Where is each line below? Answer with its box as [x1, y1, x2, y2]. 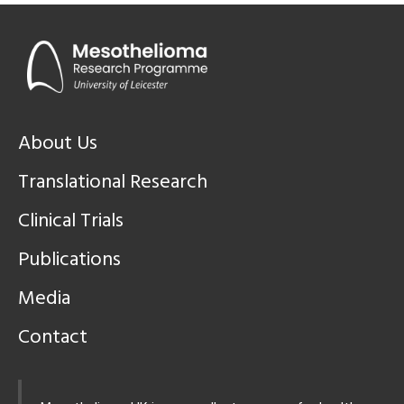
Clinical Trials [18, 206, 124, 238]
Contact [18, 322, 87, 354]
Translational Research [18, 167, 207, 199]
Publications [18, 244, 121, 277]
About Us [18, 128, 97, 161]
